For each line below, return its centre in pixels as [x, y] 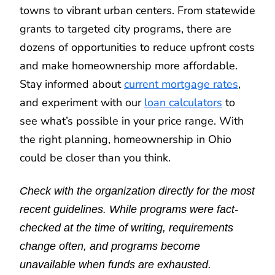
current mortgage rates [181, 84]
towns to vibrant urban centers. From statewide [137, 10]
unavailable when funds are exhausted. [115, 264]
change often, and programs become [110, 246]
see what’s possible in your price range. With [132, 121]
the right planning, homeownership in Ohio [126, 139]
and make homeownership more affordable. [129, 65]
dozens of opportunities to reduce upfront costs [137, 47]
